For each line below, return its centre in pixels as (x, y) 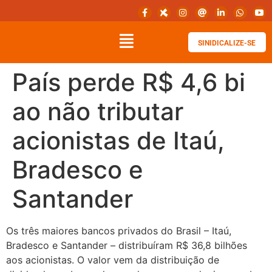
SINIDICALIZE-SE (226, 43)
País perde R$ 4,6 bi (129, 83)
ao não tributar (98, 112)
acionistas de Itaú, (118, 141)
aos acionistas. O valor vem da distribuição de (113, 260)
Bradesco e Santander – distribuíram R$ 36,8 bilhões (127, 246)
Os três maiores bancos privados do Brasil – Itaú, (119, 231)
